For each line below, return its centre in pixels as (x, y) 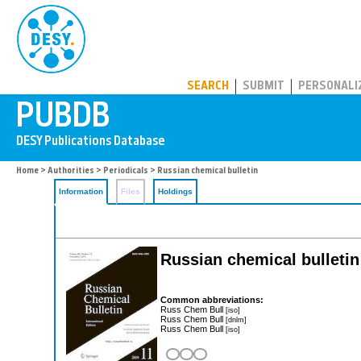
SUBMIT (263, 87)
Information (81, 191)
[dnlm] (236, 319)
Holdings (175, 191)
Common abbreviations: (212, 299)
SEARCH (208, 87)
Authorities (71, 171)
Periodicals (126, 171)
